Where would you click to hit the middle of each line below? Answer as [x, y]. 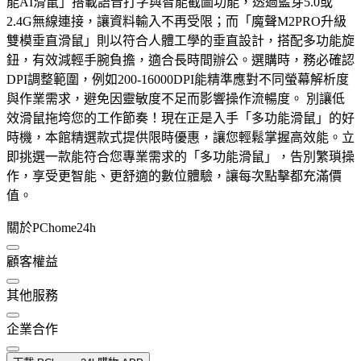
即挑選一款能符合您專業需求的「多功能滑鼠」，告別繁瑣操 [180, 157]
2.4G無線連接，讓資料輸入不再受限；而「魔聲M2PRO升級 [176, 22]
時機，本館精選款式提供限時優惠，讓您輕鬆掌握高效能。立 [180, 138]
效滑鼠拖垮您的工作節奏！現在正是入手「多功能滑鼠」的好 [180, 118]
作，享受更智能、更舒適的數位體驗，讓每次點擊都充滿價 [174, 176]
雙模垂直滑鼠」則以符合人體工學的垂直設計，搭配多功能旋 [180, 41]
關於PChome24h [51, 228]
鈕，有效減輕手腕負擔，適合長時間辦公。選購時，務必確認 [180, 60]
